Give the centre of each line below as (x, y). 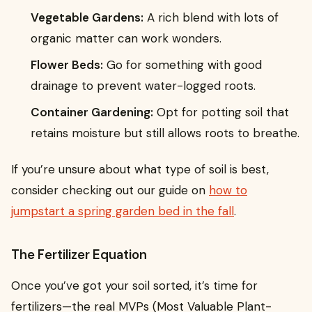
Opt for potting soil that (221, 112)
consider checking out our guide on (110, 190)
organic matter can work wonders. (126, 38)
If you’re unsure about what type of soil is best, (140, 170)
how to (228, 190)
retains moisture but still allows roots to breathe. (165, 133)
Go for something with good (182, 64)
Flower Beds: (67, 64)
